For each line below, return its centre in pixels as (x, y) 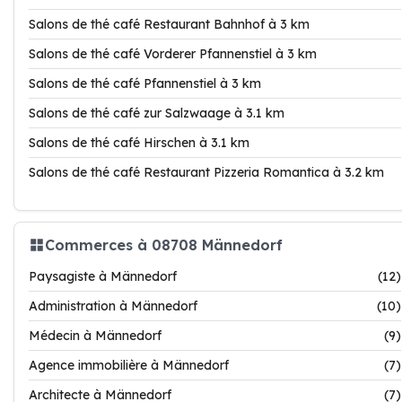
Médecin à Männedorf (95, 336)
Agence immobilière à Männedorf (129, 365)
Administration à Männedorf (113, 306)
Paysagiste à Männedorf (103, 276)
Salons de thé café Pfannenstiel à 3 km (145, 83)
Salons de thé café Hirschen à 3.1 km (139, 143)
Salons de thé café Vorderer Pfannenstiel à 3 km (173, 54)
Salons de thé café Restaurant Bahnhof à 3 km (169, 24)
